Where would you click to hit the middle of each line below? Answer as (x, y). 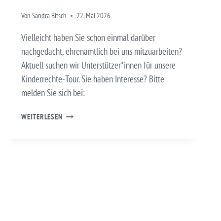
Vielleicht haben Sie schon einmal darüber (88, 37)
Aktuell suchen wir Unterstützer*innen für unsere (98, 65)
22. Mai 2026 (94, 15)
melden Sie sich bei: (53, 92)
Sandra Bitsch (50, 15)
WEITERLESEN (42, 116)
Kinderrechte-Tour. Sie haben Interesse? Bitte (93, 79)
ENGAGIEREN (81, 113)
